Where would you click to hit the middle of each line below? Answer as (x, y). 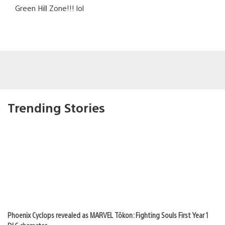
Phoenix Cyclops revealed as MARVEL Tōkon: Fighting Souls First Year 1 (108, 214)
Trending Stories (56, 107)
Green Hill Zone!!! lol (49, 8)
